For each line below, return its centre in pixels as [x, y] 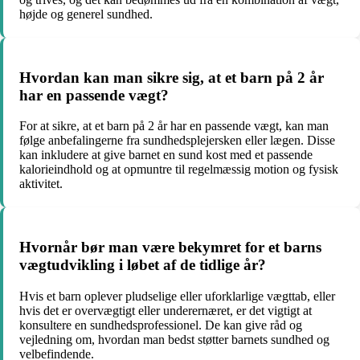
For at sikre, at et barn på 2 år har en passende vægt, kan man [174, 126]
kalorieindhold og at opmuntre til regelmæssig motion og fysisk [179, 170]
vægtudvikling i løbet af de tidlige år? [143, 265]
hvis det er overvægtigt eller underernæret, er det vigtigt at [166, 310]
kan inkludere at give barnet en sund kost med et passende [166, 155]
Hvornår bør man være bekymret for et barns [170, 247]
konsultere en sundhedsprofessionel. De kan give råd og [161, 325]
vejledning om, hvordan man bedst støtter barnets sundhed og [174, 339]
